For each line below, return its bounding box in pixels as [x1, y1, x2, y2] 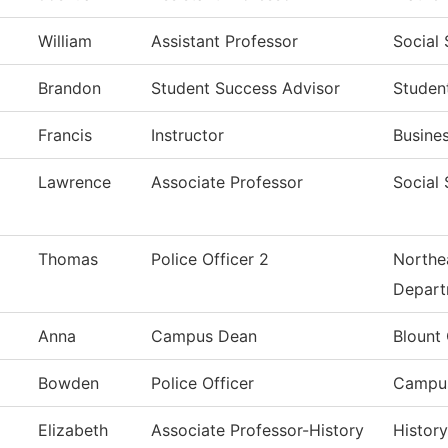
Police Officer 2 [151, 249, 269, 270]
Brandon [38, 78, 101, 99]
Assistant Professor [151, 31, 298, 52]
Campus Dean [151, 326, 257, 347]
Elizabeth [38, 420, 108, 441]
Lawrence [38, 172, 111, 193]
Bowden [38, 373, 99, 394]
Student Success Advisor [151, 78, 340, 99]
